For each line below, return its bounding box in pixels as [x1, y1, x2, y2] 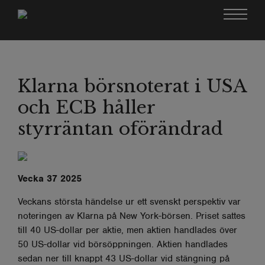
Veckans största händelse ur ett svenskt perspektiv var [18, 196, 241, 208]
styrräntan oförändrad [18, 118, 223, 140]
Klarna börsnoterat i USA [18, 75, 247, 97]
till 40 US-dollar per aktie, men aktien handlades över [18, 224, 237, 236]
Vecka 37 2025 [18, 173, 82, 185]
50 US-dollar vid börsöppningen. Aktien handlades [18, 238, 228, 250]
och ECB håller [18, 96, 155, 118]
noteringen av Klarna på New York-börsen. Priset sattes [18, 210, 245, 222]
